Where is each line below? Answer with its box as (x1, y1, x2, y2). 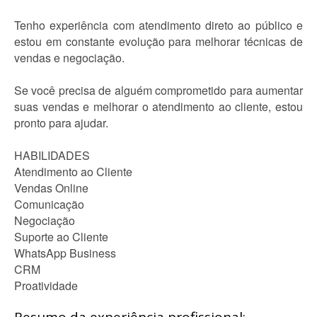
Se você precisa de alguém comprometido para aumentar (14, 82, 303, 98)
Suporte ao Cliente (14, 229, 108, 245)
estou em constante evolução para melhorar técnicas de (14, 33, 303, 50)
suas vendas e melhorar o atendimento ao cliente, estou (14, 98, 303, 115)
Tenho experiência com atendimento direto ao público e (14, 17, 303, 33)
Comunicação (14, 196, 84, 212)
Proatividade (14, 277, 78, 294)
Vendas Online (14, 180, 88, 196)
